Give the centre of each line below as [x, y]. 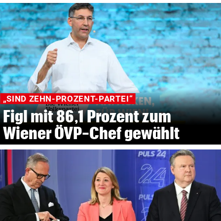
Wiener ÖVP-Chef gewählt [91, 133]
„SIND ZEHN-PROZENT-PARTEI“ [68, 99]
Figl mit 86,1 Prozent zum [87, 116]
